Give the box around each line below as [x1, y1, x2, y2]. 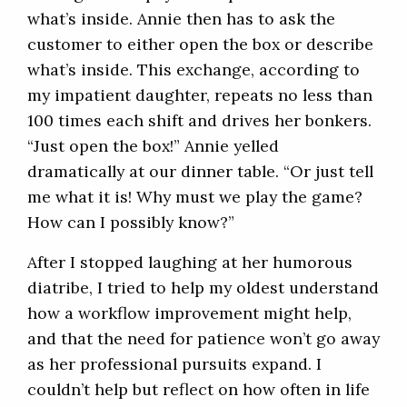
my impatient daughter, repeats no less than [27, 84, 372, 106]
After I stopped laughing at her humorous [27, 252, 352, 273]
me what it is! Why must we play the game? [27, 186, 362, 208]
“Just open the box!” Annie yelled [27, 135, 279, 157]
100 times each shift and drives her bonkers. [27, 110, 372, 132]
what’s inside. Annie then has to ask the [27, 8, 335, 30]
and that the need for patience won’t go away [27, 328, 380, 350]
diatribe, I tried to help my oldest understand [27, 277, 379, 299]
